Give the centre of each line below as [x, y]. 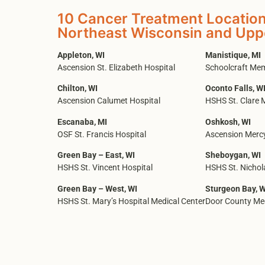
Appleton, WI [81, 55]
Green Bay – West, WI [97, 189]
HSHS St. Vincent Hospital [105, 168]
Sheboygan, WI [233, 156]
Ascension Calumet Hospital [109, 101]
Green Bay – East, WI [96, 156]
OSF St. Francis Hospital [102, 134]
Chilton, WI [77, 89]
